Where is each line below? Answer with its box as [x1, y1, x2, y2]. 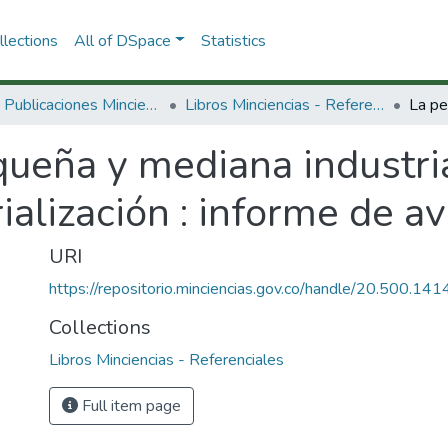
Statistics [200, 29, 266, 52]
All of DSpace [73, 29, 171, 52]
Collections [49, 314, 151, 341]
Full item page [78, 395, 181, 417]
